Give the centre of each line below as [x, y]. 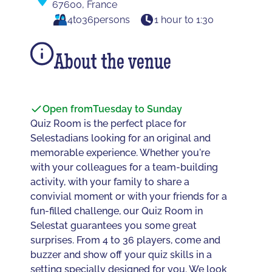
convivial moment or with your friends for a [129, 196]
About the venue [113, 64]
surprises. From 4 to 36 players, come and [126, 240]
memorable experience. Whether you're [121, 152]
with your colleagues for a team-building [124, 167]
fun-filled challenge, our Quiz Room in [117, 211]
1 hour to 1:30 [184, 19]
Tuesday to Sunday [138, 109]
